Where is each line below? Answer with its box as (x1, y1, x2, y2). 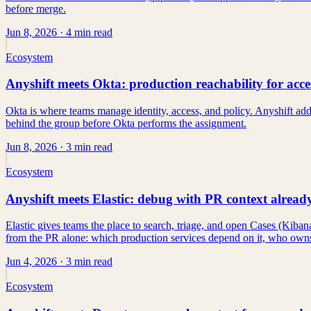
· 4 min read (57, 26, 112, 38)
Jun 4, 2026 (6, 255, 57, 268)
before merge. (6, 2, 66, 15)
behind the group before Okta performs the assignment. (6, 117, 246, 129)
